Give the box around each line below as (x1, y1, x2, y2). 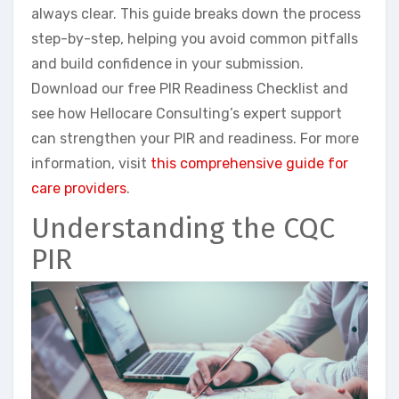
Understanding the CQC (31, 211, 335, 246)
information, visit (31, 155, 151, 173)
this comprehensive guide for (151, 155, 348, 173)
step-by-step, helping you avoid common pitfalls (31, 30, 358, 48)
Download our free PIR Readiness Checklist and (31, 80, 348, 98)
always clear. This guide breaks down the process (31, 5, 361, 23)
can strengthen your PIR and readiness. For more (31, 130, 359, 148)
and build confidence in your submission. (31, 55, 304, 73)
